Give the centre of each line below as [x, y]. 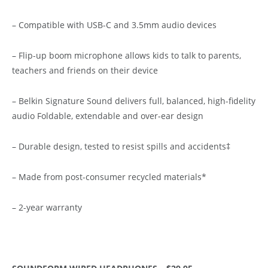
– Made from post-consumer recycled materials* [109, 176]
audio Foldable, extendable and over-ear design [108, 115]
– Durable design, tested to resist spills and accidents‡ [121, 146]
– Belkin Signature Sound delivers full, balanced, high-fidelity [134, 100]
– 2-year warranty [47, 207]
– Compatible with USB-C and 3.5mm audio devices [114, 25]
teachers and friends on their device [85, 70]
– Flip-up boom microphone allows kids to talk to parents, [127, 55]
